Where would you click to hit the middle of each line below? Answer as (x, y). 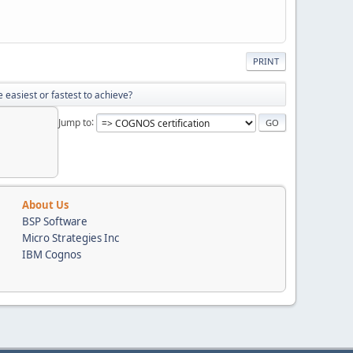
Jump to (75, 122)
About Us (45, 204)
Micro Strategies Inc (71, 238)
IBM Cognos (52, 254)
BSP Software (55, 221)
